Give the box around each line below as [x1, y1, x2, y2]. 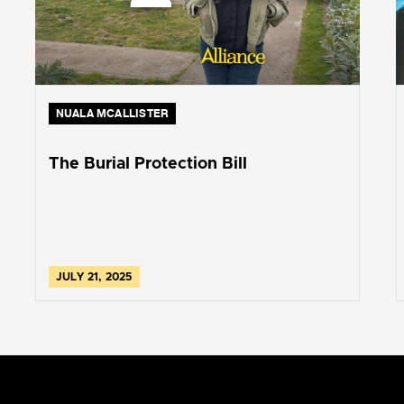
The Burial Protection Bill [48, 155, 247, 172]
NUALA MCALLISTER [55, 106, 170, 121]
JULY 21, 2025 [55, 271, 133, 282]
